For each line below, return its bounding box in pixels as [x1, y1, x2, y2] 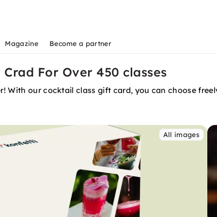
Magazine [5, 39, 38, 48]
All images [163, 130, 200, 139]
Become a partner [49, 39, 111, 48]
